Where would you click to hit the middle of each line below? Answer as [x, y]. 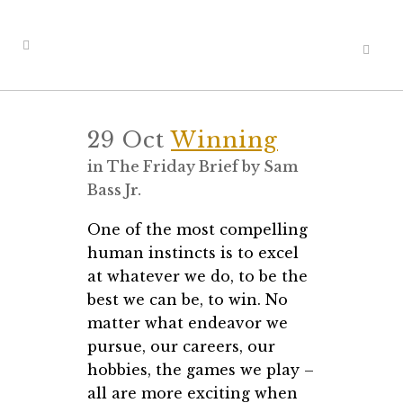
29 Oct [126, 140]
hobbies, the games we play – [201, 370]
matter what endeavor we [188, 323]
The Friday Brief [173, 166]
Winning [224, 140]
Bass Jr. [114, 190]
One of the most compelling [197, 229]
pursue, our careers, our [181, 346]
